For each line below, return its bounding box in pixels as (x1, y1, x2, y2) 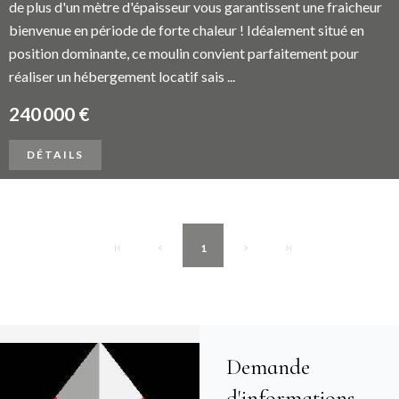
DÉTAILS (27, 148, 84, 161)
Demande (226, 354, 310, 380)
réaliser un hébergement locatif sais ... (9, 68, 235, 85)
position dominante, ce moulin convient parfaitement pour (9, 45, 359, 61)
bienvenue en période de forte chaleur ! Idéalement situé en (9, 21, 364, 38)
